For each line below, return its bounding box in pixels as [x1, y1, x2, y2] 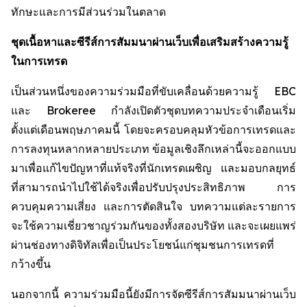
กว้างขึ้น [11, 257, 51, 271]
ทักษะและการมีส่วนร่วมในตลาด [11, 5, 166, 19]
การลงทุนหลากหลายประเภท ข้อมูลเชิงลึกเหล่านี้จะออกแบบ [11, 142, 296, 156]
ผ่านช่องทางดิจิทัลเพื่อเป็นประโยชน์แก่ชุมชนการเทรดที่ [11, 238, 274, 251]
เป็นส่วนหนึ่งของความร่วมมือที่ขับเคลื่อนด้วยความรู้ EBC [11, 84, 296, 98]
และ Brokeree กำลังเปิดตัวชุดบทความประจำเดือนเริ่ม [11, 103, 296, 117]
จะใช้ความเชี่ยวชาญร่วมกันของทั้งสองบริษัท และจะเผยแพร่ [11, 219, 296, 232]
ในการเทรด [11, 54, 67, 68]
